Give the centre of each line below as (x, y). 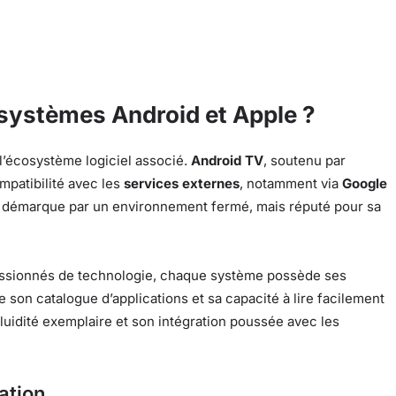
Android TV (227, 161)
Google (365, 184)
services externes (182, 184)
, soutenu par (305, 161)
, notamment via (291, 184)
